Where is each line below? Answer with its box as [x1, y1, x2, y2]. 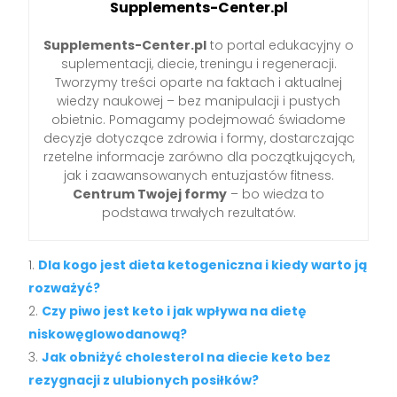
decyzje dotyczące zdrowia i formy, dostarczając [43, 129, 354, 148]
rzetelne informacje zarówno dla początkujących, [43, 148, 354, 167]
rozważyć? [28, 279, 101, 298]
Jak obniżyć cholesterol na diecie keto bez [42, 348, 331, 367]
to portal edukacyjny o [206, 36, 354, 55]
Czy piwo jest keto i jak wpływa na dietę [42, 302, 307, 321]
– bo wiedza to [227, 185, 324, 204]
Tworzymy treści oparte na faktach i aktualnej [55, 74, 342, 92]
